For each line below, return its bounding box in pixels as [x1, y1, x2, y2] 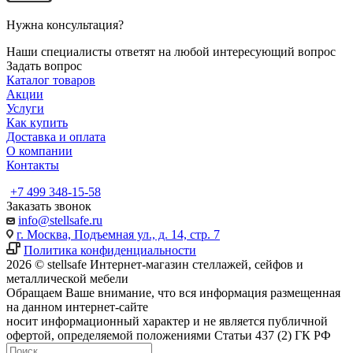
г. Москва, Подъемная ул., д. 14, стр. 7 [17, 227, 220, 241]
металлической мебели [6, 271, 128, 285]
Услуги [6, 101, 44, 115]
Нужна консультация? [6, 17, 124, 32]
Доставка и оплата [6, 129, 106, 143]
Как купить [6, 115, 68, 129]
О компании [6, 143, 72, 158]
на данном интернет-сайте [6, 299, 148, 314]
